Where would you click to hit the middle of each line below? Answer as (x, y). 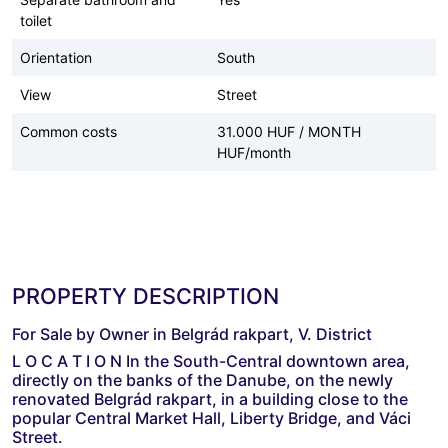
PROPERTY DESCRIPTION (145, 295)
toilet (36, 20)
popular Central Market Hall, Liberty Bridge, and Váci (211, 417)
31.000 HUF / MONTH (289, 131)
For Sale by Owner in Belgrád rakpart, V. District (194, 333)
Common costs (68, 131)
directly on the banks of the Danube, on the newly (202, 379)
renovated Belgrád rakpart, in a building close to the (210, 398)
